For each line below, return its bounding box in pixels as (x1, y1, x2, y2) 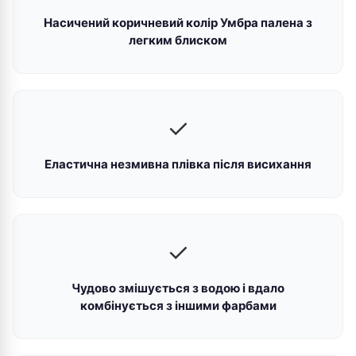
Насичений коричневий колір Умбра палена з (44, 15, 312, 30)
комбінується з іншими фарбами (79, 298, 277, 313)
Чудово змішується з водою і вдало (72, 281, 284, 296)
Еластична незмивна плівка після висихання (44, 157, 311, 172)
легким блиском (129, 33, 227, 48)
